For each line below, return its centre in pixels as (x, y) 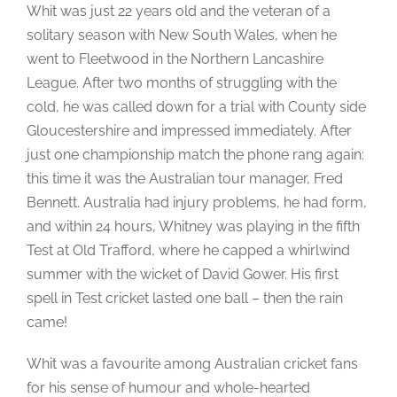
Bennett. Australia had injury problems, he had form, (197, 202)
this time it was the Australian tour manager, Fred (185, 178)
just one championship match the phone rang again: (195, 154)
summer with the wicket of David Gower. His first (183, 274)
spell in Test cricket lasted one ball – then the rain (185, 298)
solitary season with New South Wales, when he (182, 35)
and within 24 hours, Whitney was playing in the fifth (193, 226)
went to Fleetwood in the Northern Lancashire (175, 58)
